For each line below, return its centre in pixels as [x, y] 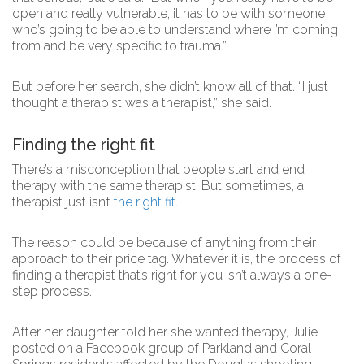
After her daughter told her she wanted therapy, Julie [165, 332]
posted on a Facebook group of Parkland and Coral [162, 348]
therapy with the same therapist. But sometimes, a [158, 186]
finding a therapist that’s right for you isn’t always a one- [172, 275]
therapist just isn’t [63, 202]
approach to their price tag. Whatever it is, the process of [177, 259]
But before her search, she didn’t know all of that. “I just [170, 87]
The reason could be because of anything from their [164, 243]
